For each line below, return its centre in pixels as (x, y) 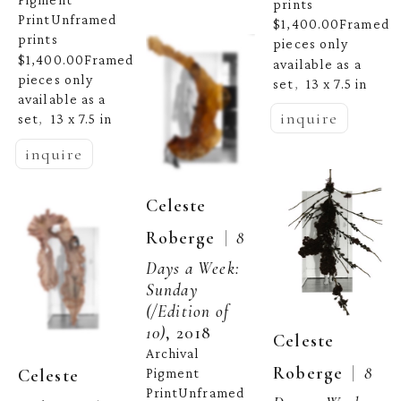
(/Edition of (188, 311)
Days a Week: (193, 268)
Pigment (173, 373)
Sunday (171, 289)
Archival (173, 353)
